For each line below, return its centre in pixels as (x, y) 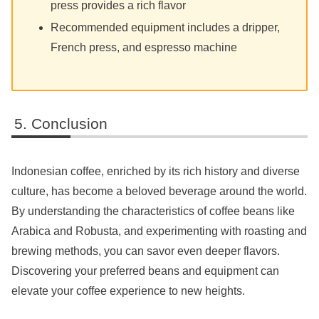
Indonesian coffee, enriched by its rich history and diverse (156, 172)
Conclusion (70, 123)
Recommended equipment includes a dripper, (166, 27)
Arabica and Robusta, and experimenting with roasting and (159, 231)
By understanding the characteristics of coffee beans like (153, 211)
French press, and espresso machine (144, 47)
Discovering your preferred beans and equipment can (145, 271)
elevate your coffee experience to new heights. (128, 291)
